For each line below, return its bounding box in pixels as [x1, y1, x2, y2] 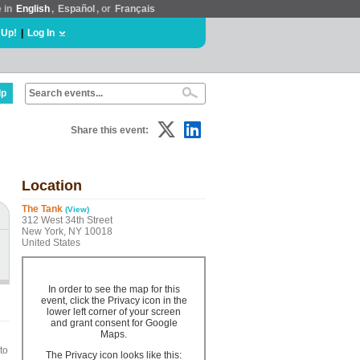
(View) [65, 205, 89, 214]
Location [22, 178, 82, 194]
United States [22, 237, 80, 248]
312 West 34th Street [22, 215, 112, 226]
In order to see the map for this [47, 284, 180, 295]
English [16, 3, 50, 14]
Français [115, 3, 155, 14]
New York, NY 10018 [22, 226, 112, 237]
